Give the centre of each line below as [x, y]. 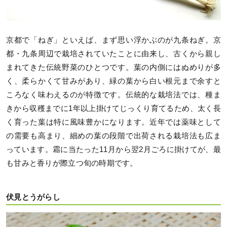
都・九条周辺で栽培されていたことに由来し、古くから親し [113, 54]
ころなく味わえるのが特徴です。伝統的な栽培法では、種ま [113, 95]
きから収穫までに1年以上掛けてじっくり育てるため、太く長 [113, 109]
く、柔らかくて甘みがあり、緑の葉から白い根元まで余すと [113, 81]
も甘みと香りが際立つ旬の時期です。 [72, 163]
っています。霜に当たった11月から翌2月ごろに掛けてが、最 [113, 150]
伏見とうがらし [33, 197]
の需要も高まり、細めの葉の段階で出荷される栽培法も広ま [113, 136]
